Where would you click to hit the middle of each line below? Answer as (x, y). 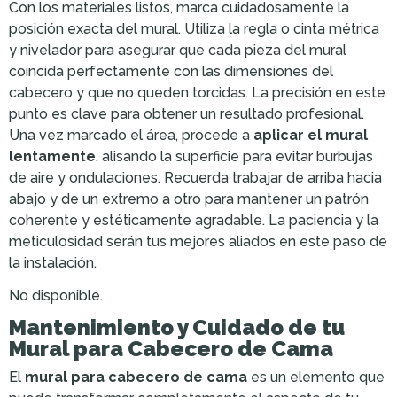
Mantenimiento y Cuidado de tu (177, 328)
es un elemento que (316, 378)
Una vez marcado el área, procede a (131, 135)
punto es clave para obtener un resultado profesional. (187, 113)
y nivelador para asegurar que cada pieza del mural (178, 50)
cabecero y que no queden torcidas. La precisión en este (197, 92)
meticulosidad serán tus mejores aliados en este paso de (198, 241)
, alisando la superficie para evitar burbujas (234, 156)
